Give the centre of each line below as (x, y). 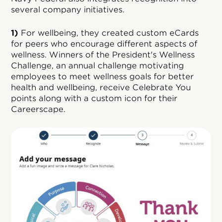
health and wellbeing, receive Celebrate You (101, 87)
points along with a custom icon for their (94, 98)
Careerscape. (38, 109)
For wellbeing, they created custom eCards (109, 33)
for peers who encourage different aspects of (104, 44)
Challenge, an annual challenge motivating (98, 65)
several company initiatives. (68, 9)
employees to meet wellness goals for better (103, 76)
